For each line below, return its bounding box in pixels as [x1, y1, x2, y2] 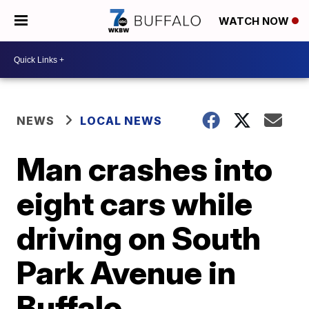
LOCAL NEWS [80, 114, 163, 128]
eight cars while [17, 184, 253, 223]
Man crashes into [17, 150, 273, 188]
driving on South [17, 219, 261, 257]
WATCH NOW [219, 14, 292, 28]
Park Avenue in [17, 253, 237, 292]
